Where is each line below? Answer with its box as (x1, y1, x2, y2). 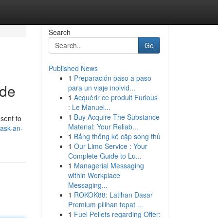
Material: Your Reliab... (68, 122, 138, 131)
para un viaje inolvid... (68, 83, 135, 92)
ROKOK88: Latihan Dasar (73, 190, 153, 200)
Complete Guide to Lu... (68, 151, 142, 161)
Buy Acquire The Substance (73, 112, 160, 122)
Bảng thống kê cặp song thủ (73, 131, 161, 141)
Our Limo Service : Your (73, 141, 147, 151)
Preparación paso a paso (73, 73, 151, 83)
